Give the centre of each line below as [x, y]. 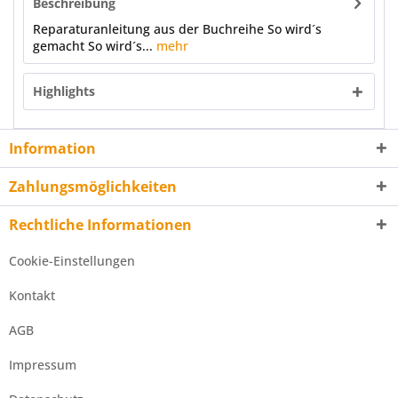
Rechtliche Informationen [100, 225]
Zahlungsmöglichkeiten [93, 187]
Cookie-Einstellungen [72, 261]
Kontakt [32, 295]
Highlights [64, 91]
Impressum [43, 365]
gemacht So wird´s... [93, 46]
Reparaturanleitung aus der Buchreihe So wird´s [177, 29]
